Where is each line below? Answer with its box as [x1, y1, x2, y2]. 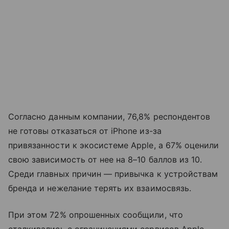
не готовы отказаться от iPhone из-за [8, 126, 162, 136]
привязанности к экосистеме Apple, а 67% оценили [8, 140, 219, 151]
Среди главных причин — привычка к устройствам [8, 169, 218, 179]
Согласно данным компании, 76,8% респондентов [8, 111, 211, 122]
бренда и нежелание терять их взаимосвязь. [8, 183, 191, 194]
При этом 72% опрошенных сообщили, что [8, 210, 183, 220]
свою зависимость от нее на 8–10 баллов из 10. [8, 154, 202, 165]
